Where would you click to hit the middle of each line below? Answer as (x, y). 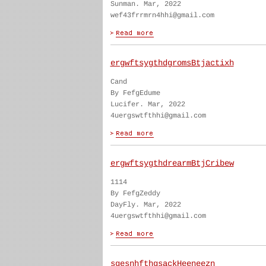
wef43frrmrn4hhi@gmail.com (162, 15)
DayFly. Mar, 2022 (145, 205)
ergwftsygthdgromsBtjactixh (172, 63)
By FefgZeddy (135, 194)
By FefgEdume (135, 93)
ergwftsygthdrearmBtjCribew (172, 163)
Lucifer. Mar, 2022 (148, 104)
